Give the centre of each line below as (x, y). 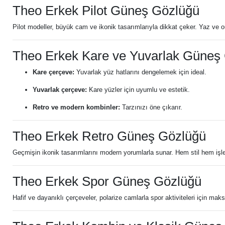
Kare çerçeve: (53, 72)
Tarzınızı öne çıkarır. (151, 107)
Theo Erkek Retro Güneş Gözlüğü (109, 136)
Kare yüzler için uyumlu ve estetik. (138, 90)
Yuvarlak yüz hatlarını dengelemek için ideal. (140, 72)
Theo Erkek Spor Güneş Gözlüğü (107, 181)
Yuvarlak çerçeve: (60, 90)
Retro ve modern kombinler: (76, 107)
